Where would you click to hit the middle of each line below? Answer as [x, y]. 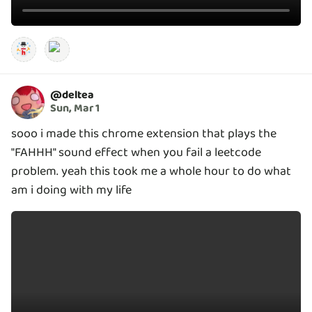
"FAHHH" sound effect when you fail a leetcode [136, 152]
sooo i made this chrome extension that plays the [144, 133]
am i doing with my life [71, 190]
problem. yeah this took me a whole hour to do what [151, 171]
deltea [78, 95]
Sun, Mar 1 [75, 109]
